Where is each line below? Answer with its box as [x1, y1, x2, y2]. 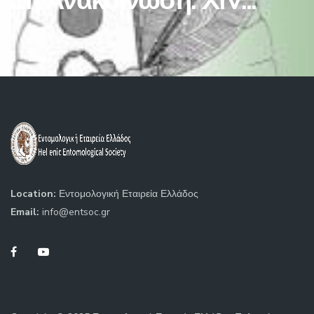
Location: [11, 187, 59, 200]
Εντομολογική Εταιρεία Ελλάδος [59, 187, 198, 200]
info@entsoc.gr [42, 205, 110, 219]
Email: [11, 205, 42, 219]
